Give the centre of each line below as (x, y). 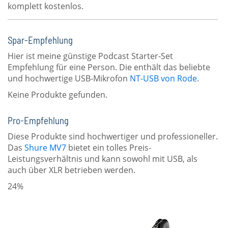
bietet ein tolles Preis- (109, 148)
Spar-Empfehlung (40, 40)
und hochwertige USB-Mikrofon (69, 78)
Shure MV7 (45, 148)
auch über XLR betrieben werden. (72, 170)
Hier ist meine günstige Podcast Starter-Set (90, 56)
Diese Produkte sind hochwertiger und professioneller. (113, 136)
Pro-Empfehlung (38, 120)
